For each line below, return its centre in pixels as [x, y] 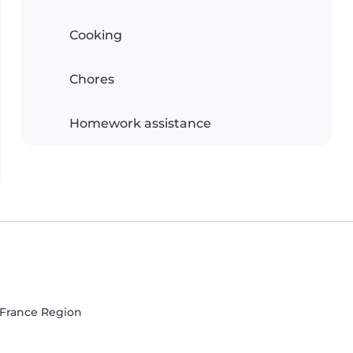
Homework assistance [140, 124]
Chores [92, 80]
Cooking [96, 35]
